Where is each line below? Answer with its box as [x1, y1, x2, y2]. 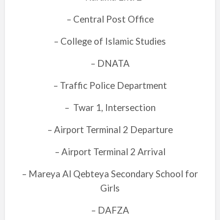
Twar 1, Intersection [71, 102, 156, 113]
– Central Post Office [66, 14, 154, 25]
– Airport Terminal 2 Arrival [55, 146, 165, 157]
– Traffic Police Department [53, 80, 167, 91]
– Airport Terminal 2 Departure [47, 124, 173, 135]
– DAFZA [91, 205, 129, 216]
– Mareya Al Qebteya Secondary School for [22, 168, 198, 179]
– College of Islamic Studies [54, 36, 166, 47]
